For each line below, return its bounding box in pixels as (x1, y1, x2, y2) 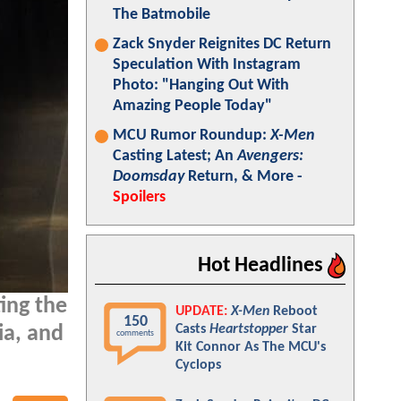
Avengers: (237, 148, 303, 165)
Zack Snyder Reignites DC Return (113, 36, 331, 53)
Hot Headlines (198, 255, 328, 277)
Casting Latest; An (113, 148, 237, 165)
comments (116, 328, 154, 338)
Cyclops (175, 358, 221, 372)
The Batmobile (113, 6, 210, 23)
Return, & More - (184, 168, 303, 185)
